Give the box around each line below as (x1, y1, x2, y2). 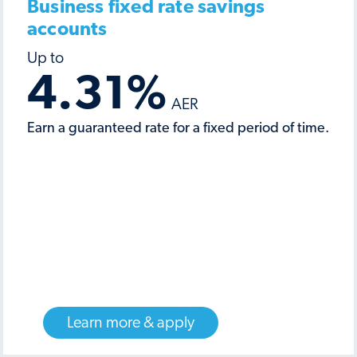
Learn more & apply (67, 315, 194, 331)
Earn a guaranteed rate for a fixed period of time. (27, 121, 329, 135)
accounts (27, 20, 108, 39)
